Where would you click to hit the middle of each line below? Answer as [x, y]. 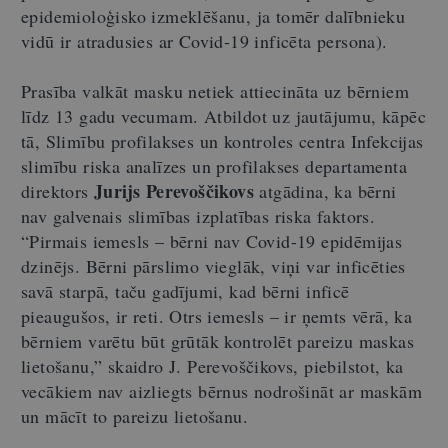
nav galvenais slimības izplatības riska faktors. [198, 216]
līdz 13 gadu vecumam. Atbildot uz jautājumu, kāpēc [223, 116]
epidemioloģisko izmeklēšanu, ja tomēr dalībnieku [213, 16]
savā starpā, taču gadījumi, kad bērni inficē [185, 291]
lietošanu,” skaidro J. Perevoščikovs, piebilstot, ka [212, 366]
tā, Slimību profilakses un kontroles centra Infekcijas [222, 141]
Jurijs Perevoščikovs [171, 191]
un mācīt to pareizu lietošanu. [134, 416]
